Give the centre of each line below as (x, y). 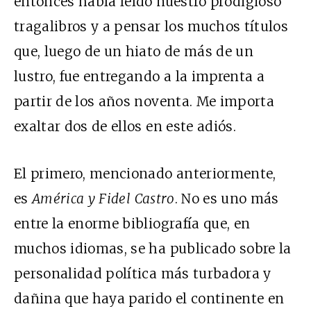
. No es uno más (227, 199)
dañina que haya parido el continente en (149, 299)
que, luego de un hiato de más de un (134, 52)
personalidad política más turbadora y (143, 274)
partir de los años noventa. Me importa (144, 102)
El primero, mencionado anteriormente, (145, 174)
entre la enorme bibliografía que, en (132, 224)
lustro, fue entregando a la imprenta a (139, 77)
